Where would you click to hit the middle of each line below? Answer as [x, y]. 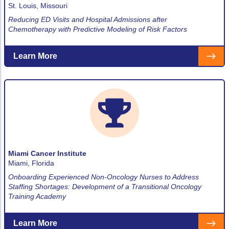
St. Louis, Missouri [38, 5]
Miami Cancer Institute [47, 153]
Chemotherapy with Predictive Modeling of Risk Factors [98, 29]
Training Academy [37, 196]
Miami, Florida [31, 163]
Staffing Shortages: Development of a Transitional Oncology [105, 186]
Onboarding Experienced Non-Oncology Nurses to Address [104, 177]
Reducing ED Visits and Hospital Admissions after [88, 19]
